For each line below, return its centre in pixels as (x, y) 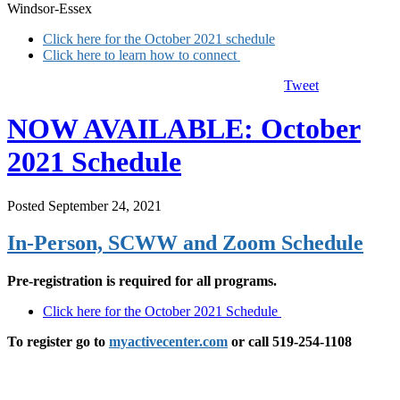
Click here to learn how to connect (142, 54)
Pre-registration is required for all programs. (142, 281)
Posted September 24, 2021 (84, 205)
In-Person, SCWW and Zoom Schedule (185, 243)
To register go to (56, 342)
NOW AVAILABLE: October (184, 129)
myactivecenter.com (168, 342)
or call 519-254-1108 (290, 342)
